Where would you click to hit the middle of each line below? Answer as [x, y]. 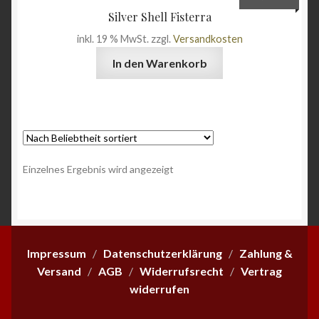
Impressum [56, 253]
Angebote [50, 16]
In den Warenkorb [159, 63]
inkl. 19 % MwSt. [113, 39]
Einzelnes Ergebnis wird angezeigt [98, 169]
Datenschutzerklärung [162, 253]
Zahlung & [266, 253]
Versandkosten [208, 39]
